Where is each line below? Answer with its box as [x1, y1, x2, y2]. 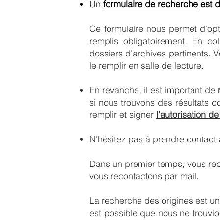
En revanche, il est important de [89, 84, 218, 96]
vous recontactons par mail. [89, 170, 201, 182]
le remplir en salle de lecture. [89, 60, 204, 71]
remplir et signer [89, 109, 156, 120]
